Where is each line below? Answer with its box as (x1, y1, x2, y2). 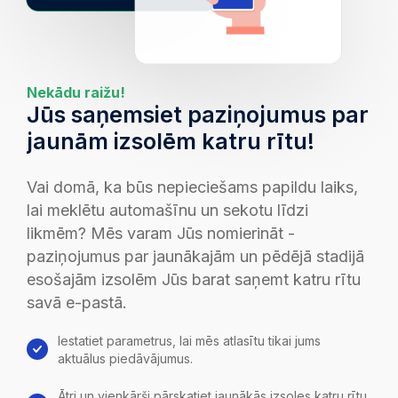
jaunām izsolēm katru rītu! (27, 128, 314, 155)
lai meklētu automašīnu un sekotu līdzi (27, 201, 308, 220)
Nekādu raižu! (27, 84, 125, 102)
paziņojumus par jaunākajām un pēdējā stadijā (27, 247, 364, 267)
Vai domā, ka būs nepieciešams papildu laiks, (27, 178, 358, 197)
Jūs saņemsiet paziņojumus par (27, 101, 369, 129)
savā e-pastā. (27, 293, 127, 313)
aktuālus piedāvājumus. (58, 351, 193, 367)
